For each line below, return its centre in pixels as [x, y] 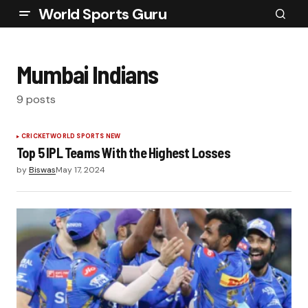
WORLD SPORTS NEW [86, 136]
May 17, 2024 [80, 170]
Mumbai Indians [87, 74]
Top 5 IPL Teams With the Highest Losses [123, 153]
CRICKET [36, 136]
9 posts [36, 99]
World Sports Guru [103, 14]
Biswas [42, 170]
